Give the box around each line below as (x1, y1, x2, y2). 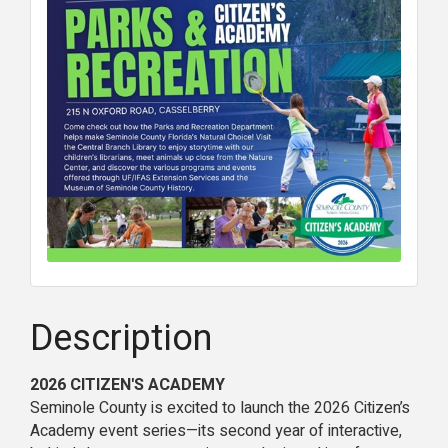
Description (30, 311, 212, 365)
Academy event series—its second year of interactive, (30, 418, 402, 443)
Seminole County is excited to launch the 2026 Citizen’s (30, 395, 410, 420)
